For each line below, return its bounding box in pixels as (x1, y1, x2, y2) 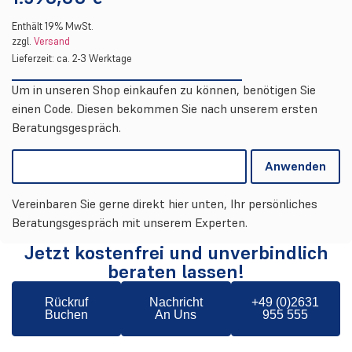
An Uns (155, 308, 197, 322)
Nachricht (148, 295, 203, 310)
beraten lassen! (108, 260, 244, 284)
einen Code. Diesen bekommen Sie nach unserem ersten (12, 101, 317, 117)
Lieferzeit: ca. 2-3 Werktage (12, 53, 132, 65)
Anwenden (265, 158, 326, 174)
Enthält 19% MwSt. (12, 20, 93, 33)
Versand (34, 35, 70, 48)
